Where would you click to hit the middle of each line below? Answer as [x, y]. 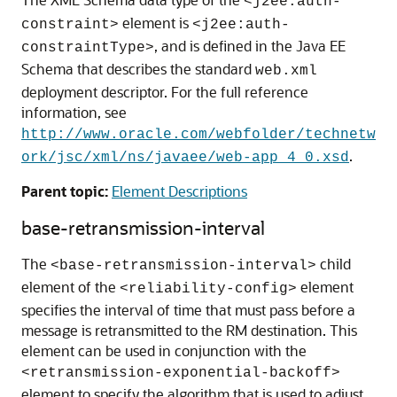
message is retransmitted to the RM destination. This [189, 330]
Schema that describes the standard [138, 69]
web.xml [286, 71]
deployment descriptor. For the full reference [165, 92]
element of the [70, 287]
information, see [74, 112]
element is [156, 23]
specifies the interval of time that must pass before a [188, 310]
